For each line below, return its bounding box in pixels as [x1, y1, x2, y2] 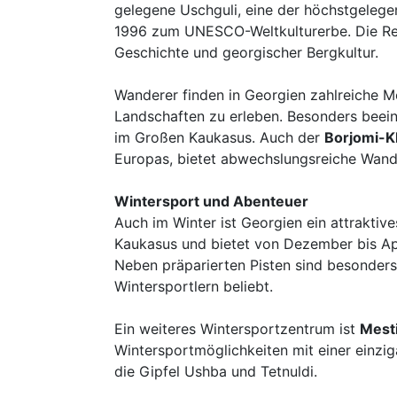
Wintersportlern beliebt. [114, 277, 273, 295]
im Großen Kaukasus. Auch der [114, 128, 324, 146]
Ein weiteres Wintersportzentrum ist [114, 320, 360, 338]
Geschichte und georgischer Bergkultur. [114, 43, 378, 61]
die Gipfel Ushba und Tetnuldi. [114, 362, 317, 380]
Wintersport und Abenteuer [114, 192, 308, 210]
